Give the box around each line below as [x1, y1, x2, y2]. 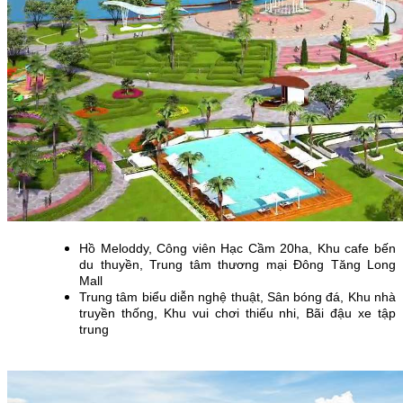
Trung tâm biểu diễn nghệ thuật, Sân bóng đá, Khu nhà [79, 289, 396, 304]
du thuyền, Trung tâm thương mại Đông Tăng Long [79, 256, 396, 272]
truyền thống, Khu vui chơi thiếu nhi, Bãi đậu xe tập [79, 305, 396, 320]
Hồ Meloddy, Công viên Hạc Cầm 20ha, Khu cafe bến [79, 240, 396, 255]
